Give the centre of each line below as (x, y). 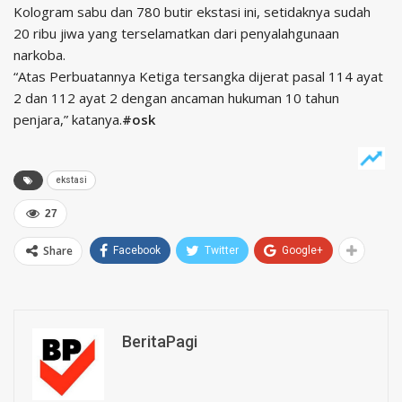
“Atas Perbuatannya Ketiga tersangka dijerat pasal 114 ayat (198, 76)
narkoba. (39, 55)
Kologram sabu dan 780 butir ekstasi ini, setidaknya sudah (192, 12)
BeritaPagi (160, 341)
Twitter (222, 250)
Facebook (137, 250)
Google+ (302, 250)
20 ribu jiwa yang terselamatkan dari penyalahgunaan (176, 33)
